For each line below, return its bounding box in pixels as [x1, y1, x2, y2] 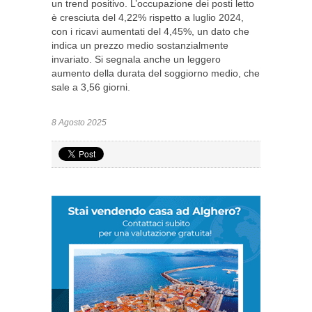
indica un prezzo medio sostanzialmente [52, 40, 228, 51]
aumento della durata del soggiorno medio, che [52, 68, 260, 79]
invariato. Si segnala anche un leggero [52, 54, 221, 65]
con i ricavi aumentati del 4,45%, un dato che [52, 26, 249, 37]
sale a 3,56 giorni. [52, 81, 130, 93]
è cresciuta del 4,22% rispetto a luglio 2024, [52, 12, 244, 23]
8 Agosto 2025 [52, 118, 107, 127]
